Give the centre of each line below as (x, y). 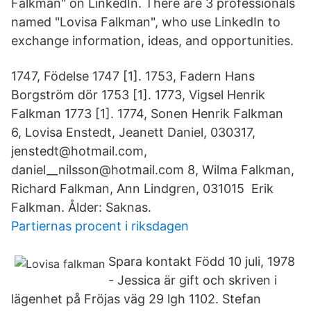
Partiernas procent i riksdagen (100, 226)
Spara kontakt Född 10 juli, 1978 (202, 261)
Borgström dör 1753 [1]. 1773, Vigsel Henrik (138, 95)
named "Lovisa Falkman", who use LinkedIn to (146, 22)
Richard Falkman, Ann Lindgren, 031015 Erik (142, 188)
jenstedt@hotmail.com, (79, 151)
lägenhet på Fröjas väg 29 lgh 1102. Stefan (136, 299)
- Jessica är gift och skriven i (193, 280)
